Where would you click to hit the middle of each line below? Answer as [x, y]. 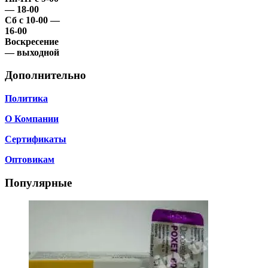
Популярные [38, 182]
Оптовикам [30, 160]
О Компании [32, 119]
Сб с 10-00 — [32, 20]
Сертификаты [36, 139]
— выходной [32, 52]
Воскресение [32, 41]
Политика [26, 99]
